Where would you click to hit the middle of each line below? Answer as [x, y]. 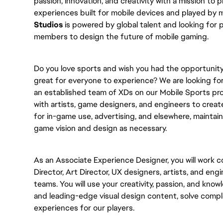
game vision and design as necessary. [100, 128]
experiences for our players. [84, 208]
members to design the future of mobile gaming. [121, 37]
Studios [48, 25]
